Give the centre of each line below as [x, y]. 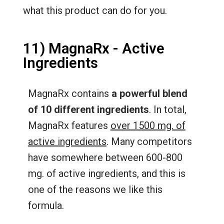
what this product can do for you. [96, 11]
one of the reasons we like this [95, 190]
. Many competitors [149, 142]
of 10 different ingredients [88, 110]
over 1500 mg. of [148, 126]
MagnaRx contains [69, 94]
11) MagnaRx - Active [93, 49]
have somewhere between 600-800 [105, 158]
